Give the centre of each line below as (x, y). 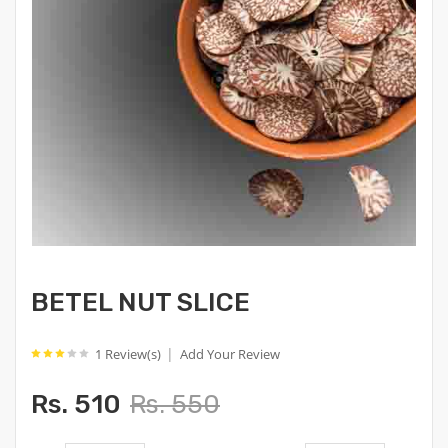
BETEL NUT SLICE (140, 302)
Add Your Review (230, 354)
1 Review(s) (129, 354)
